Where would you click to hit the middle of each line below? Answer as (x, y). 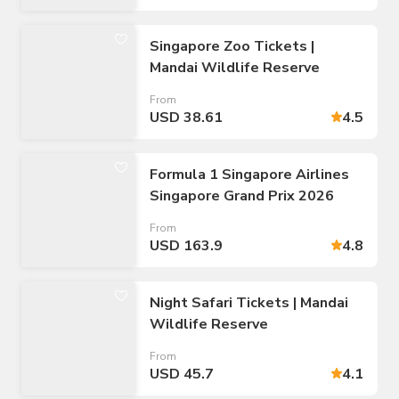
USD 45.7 (182, 374)
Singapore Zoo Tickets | (232, 46)
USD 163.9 (186, 245)
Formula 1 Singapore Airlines (249, 174)
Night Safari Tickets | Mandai (249, 302)
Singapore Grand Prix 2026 (242, 195)
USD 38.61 (186, 117)
